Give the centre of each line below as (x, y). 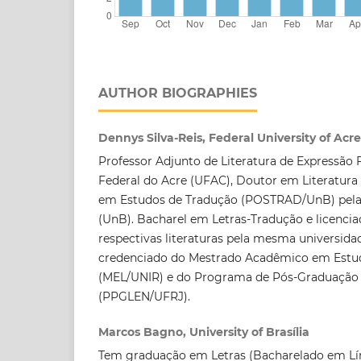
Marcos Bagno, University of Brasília (204, 332)
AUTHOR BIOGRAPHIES (178, 93)
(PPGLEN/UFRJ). (144, 296)
